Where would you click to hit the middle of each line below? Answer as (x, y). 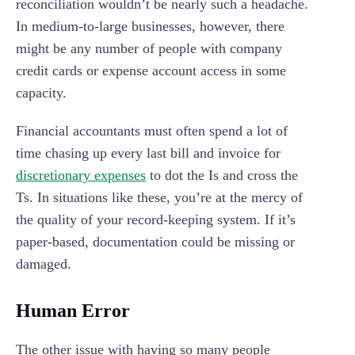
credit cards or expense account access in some (151, 71)
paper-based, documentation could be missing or (155, 242)
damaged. (44, 264)
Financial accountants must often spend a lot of (152, 131)
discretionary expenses (81, 176)
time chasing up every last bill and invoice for (148, 153)
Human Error (73, 311)
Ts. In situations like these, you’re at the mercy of (159, 198)
